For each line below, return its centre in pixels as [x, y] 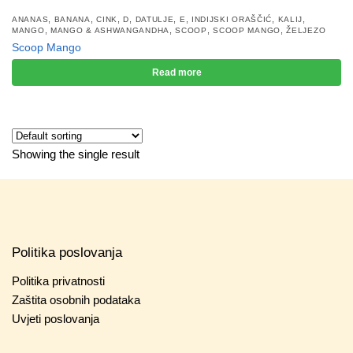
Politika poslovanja [67, 252]
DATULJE [154, 19]
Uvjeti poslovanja [56, 318]
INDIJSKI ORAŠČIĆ [232, 19]
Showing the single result [76, 154]
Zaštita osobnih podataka [76, 299]
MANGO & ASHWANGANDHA [110, 30]
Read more [176, 72]
